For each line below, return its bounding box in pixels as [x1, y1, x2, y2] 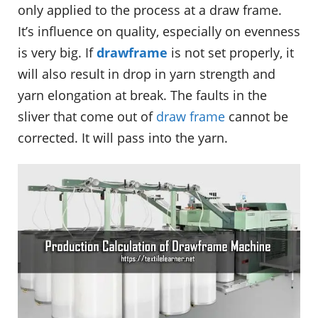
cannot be [225, 108, 288, 126]
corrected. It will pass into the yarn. [18, 129, 228, 147]
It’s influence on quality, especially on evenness [18, 23, 300, 40]
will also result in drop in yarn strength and [18, 65, 275, 83]
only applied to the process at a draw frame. [18, 1, 282, 19]
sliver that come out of [18, 108, 156, 126]
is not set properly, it [168, 44, 294, 62]
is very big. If [18, 44, 97, 62]
